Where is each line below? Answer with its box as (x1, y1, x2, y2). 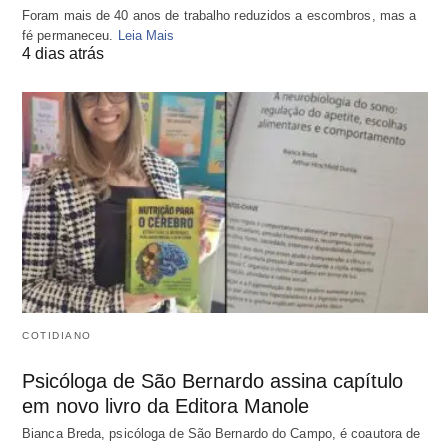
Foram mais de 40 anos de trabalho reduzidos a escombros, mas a (22, 8, 417, 24)
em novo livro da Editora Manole (22, 394, 309, 417)
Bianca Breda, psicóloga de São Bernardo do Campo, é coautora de (22, 425, 421, 441)
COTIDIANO (22, 329, 92, 341)
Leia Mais (117, 28, 175, 44)
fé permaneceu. (22, 28, 118, 44)
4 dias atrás (22, 45, 104, 63)
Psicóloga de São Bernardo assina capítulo (22, 369, 403, 392)
